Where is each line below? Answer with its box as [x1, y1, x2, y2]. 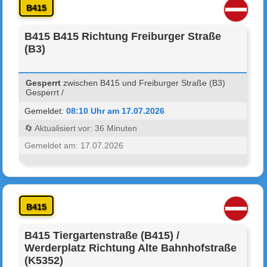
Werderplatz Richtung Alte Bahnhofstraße [24, 241, 237, 254]
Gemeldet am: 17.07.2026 [24, 140, 124, 150]
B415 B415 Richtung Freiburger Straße [24, 30, 222, 42]
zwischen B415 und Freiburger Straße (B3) [61, 77, 226, 88]
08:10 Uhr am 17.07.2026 [66, 105, 165, 116]
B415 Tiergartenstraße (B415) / [24, 229, 180, 241]
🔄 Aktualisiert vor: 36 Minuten [24, 123, 138, 133]
